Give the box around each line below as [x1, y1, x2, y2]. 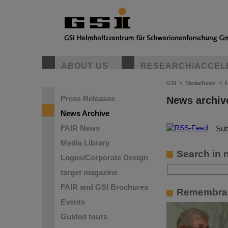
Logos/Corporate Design [61, 153, 148, 162]
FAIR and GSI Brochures [61, 183, 148, 191]
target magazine [61, 168, 118, 177]
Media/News [185, 80, 216, 86]
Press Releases [61, 94, 115, 103]
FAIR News [61, 124, 100, 132]
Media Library [61, 138, 109, 147]
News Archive [61, 109, 109, 118]
